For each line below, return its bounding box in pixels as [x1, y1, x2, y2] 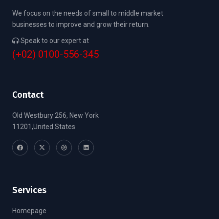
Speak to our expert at [19, 36, 89, 44]
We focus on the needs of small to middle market [12, 9, 163, 17]
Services [12, 184, 46, 196]
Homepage [12, 206, 46, 215]
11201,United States [12, 122, 75, 131]
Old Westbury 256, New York [12, 111, 99, 119]
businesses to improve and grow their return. [12, 20, 150, 28]
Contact [12, 89, 44, 100]
